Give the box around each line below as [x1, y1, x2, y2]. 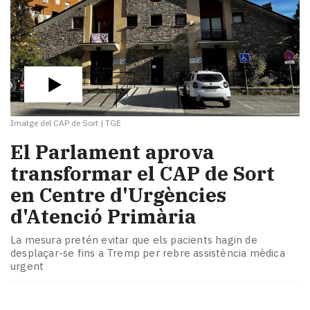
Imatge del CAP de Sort [10, 118, 98, 129]
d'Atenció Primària [10, 203, 197, 229]
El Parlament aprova [10, 138, 215, 165]
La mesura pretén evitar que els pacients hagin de [10, 232, 257, 246]
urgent [10, 259, 44, 273]
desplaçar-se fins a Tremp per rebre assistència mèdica [10, 246, 285, 259]
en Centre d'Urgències [10, 181, 226, 208]
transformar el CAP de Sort [10, 160, 275, 186]
